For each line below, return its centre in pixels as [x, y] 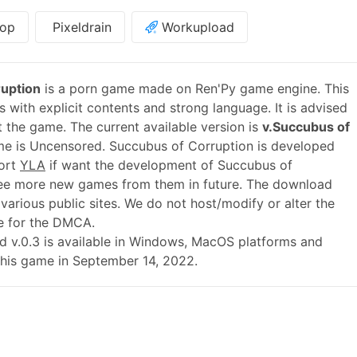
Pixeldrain [80, 27]
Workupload [196, 27]
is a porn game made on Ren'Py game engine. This [195, 88]
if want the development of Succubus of [169, 165]
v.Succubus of [306, 126]
